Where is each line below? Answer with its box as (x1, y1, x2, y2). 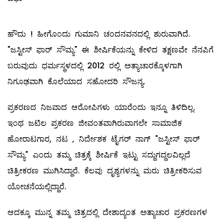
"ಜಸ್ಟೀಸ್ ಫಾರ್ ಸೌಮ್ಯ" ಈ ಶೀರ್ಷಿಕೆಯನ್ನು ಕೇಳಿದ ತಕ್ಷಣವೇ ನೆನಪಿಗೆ (7, 44, 214, 56)
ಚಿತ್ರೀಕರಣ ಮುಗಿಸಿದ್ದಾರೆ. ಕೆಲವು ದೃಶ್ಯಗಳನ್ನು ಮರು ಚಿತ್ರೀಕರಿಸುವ (7, 165, 202, 177)
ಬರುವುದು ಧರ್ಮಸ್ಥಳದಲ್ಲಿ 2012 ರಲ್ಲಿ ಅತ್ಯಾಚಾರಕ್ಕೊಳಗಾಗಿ (7, 60, 182, 72)
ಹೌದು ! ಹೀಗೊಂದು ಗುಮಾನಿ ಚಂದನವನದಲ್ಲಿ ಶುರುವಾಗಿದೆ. (7, 28, 190, 40)
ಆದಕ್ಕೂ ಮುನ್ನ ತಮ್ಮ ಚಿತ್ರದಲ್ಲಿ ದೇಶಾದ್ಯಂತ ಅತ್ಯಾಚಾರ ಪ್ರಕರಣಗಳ (7, 207, 207, 219)
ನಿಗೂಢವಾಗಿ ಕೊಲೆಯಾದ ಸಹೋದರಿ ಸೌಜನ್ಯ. (7, 76, 145, 88)
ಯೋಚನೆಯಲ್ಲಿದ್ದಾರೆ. (7, 181, 66, 193)
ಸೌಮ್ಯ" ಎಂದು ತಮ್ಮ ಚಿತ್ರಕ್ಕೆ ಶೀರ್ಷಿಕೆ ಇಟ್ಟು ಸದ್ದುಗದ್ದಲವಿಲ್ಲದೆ (7, 149, 190, 161)
